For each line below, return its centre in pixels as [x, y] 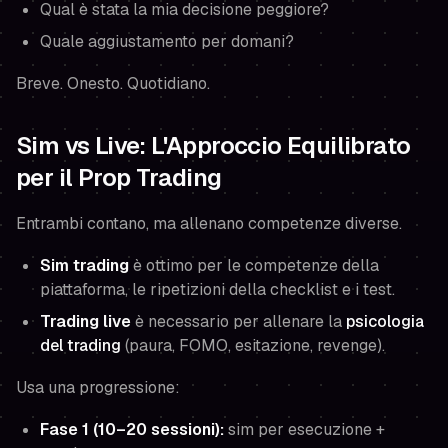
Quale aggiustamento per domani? [167, 41]
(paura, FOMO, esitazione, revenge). [253, 345]
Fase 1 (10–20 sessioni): [132, 429]
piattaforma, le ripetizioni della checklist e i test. [217, 289]
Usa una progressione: [98, 387]
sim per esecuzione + [304, 429]
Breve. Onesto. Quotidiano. [113, 83]
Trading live [85, 321]
